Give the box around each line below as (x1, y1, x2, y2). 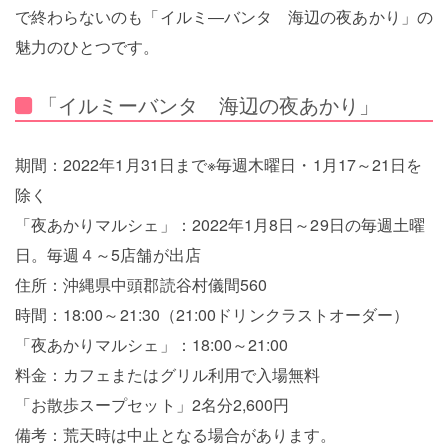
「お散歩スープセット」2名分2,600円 (14, 393, 290, 417)
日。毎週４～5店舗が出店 (14, 243, 201, 267)
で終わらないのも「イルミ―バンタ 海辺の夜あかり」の (14, 5, 433, 29)
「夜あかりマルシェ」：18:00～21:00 (14, 333, 289, 357)
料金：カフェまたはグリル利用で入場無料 (14, 363, 321, 387)
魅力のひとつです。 (14, 35, 160, 59)
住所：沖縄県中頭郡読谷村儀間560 (14, 273, 268, 297)
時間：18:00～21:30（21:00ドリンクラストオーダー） (14, 303, 410, 327)
